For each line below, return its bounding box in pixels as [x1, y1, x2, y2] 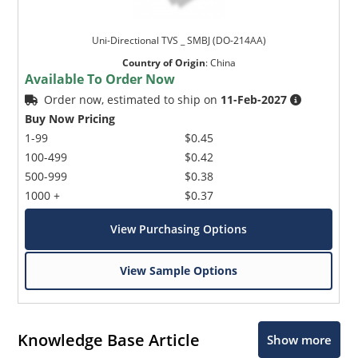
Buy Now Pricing [25, 111, 116, 127]
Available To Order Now [25, 70, 176, 89]
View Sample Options [120, 263, 238, 279]
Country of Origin [121, 56, 205, 70]
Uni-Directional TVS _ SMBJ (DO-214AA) [91, 34, 266, 48]
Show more [266, 332, 332, 348]
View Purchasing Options [110, 221, 248, 237]
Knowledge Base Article [18, 328, 201, 351]
